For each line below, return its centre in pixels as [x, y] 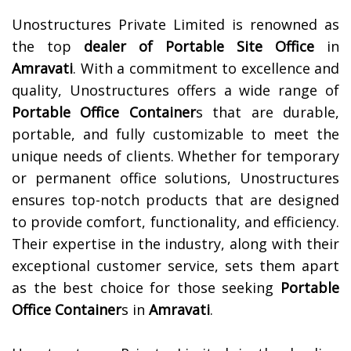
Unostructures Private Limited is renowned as [175, 25]
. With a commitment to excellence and [206, 69]
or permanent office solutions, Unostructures [175, 178]
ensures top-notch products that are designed [175, 200]
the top [48, 47]
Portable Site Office [240, 47]
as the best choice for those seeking [146, 288]
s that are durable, [268, 112]
